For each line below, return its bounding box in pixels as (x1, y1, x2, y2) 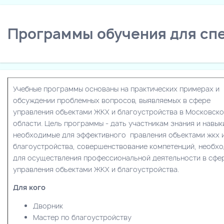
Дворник (33, 200, 63, 210)
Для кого (13, 182, 45, 192)
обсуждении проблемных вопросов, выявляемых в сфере (13, 95, 210, 105)
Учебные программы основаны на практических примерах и (13, 83, 219, 93)
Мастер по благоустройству (33, 212, 131, 222)
